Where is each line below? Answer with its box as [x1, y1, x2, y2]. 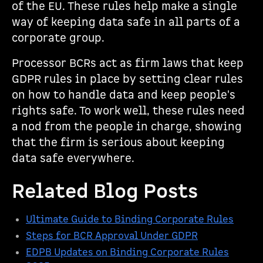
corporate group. [12, 31, 104, 46]
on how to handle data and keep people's [12, 88, 235, 103]
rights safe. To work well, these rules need [12, 104, 245, 119]
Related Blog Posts [12, 178, 198, 205]
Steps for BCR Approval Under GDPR [26, 230, 198, 242]
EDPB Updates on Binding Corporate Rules [26, 246, 229, 259]
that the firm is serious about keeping [12, 136, 225, 150]
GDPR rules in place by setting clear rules [12, 72, 243, 87]
